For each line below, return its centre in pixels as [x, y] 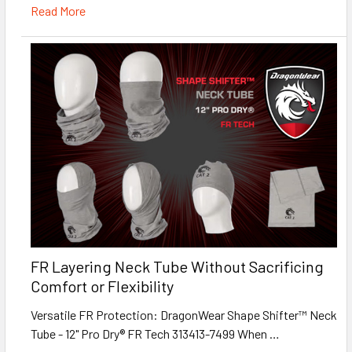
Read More [58, 11]
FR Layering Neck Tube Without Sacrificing [177, 267]
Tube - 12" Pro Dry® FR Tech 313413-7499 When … [155, 334]
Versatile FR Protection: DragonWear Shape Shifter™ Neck [184, 315]
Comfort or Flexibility [102, 286]
